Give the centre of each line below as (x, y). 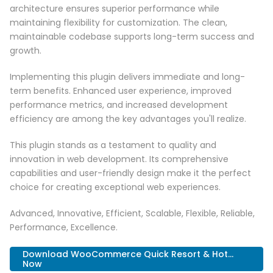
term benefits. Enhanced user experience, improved (121, 91)
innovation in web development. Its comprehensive (119, 159)
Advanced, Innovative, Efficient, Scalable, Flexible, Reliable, (132, 214)
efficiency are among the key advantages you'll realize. (128, 119)
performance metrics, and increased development (119, 105)
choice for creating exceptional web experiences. (115, 187)
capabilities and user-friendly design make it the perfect (130, 173)
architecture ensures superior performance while (115, 9)
